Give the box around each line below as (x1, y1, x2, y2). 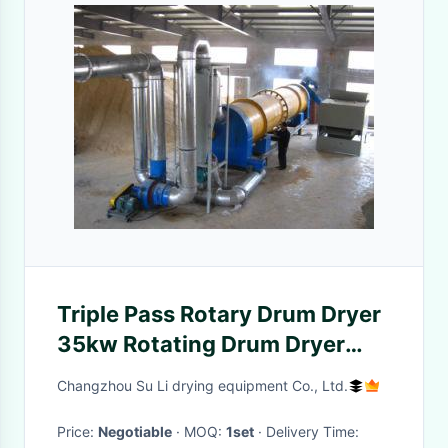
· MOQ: (184, 423, 226, 440)
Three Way (57, 361, 173, 387)
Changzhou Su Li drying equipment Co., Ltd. (57, 377, 348, 394)
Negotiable (98, 423, 172, 440)
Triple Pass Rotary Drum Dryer (57, 301, 381, 327)
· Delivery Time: (266, 423, 359, 440)
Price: (57, 423, 98, 440)
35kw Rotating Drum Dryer (57, 331, 345, 357)
